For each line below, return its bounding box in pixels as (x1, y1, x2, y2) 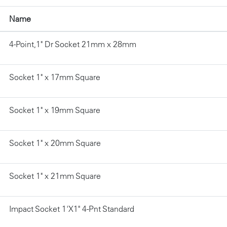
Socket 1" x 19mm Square (9, 104, 100, 115)
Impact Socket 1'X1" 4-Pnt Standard (9, 203, 134, 214)
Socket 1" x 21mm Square (9, 170, 101, 181)
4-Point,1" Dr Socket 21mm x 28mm (9, 39, 136, 49)
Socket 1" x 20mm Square (9, 137, 101, 148)
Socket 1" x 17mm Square (9, 71, 100, 82)
